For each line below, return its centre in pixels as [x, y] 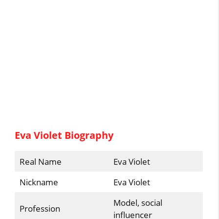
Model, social [138, 202]
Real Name [40, 161]
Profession [51, 208]
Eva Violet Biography [64, 135]
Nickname [39, 182]
